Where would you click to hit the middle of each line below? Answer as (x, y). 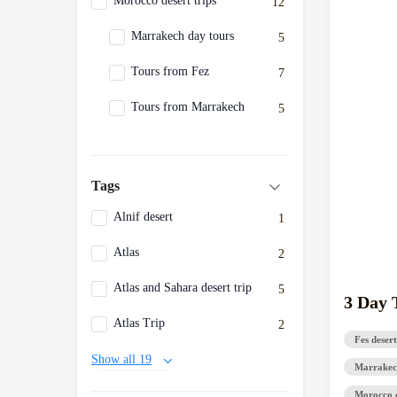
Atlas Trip (139, 323)
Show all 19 (121, 359)
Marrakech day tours (183, 36)
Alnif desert (143, 217)
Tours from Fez (170, 71)
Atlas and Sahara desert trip (183, 288)
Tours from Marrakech (188, 107)
